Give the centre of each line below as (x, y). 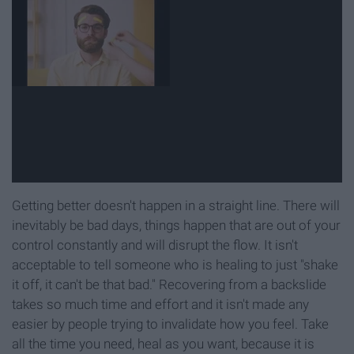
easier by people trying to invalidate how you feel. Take (170, 324)
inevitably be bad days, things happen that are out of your (176, 225)
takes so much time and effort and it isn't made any (160, 304)
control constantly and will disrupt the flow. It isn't (155, 245)
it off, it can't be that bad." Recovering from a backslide (169, 284)
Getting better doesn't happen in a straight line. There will (176, 205)
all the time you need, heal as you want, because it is (163, 343)
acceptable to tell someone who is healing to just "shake (175, 264)
